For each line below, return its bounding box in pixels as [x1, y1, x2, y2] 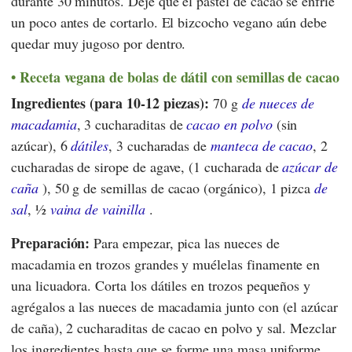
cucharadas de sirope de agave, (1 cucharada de [11, 156, 283, 176]
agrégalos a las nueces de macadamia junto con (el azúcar [11, 296, 338, 316]
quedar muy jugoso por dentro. [11, 34, 186, 53]
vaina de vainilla [49, 199, 145, 218]
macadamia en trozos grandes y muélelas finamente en [11, 254, 321, 273]
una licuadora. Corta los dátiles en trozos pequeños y [11, 275, 311, 295]
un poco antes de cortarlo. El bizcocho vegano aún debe [11, 13, 328, 32]
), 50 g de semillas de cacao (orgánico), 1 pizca [38, 178, 315, 197]
